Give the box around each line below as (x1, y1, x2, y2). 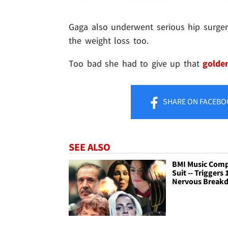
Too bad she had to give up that (69, 58, 203, 70)
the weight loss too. (69, 35, 149, 47)
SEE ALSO (69, 140, 110, 154)
